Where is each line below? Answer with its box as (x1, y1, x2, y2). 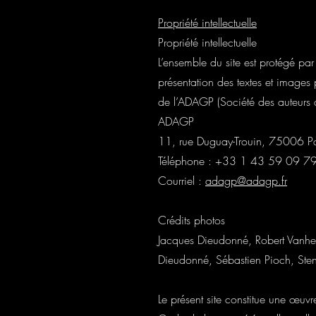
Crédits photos (158, 212, 225, 228)
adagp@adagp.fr (205, 173, 287, 188)
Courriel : (158, 173, 205, 188)
